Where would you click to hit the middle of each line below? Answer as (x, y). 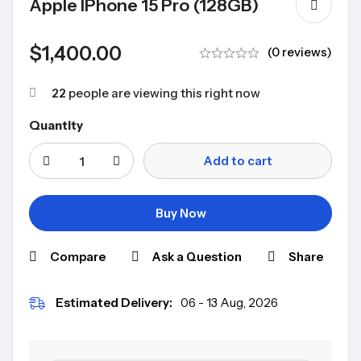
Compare (78, 257)
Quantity (56, 126)
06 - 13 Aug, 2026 (229, 303)
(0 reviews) (300, 52)
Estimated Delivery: (114, 303)
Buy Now (180, 214)
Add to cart (238, 161)
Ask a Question (197, 257)
